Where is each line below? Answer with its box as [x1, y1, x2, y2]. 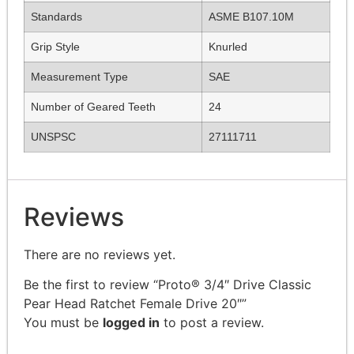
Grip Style [31, 40, 80, 53]
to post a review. [160, 314, 264, 331]
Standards [31, 9, 82, 23]
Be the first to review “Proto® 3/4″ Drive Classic [24, 277, 311, 293]
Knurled [209, 40, 247, 53]
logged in [103, 314, 160, 331]
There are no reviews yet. [24, 246, 175, 262]
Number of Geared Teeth [31, 100, 156, 113]
